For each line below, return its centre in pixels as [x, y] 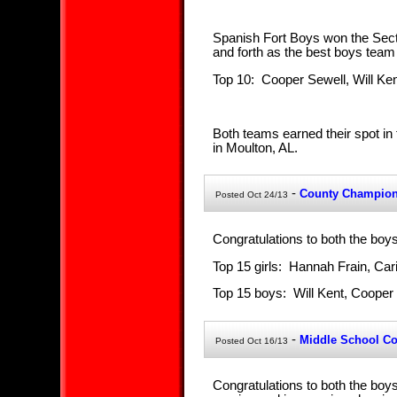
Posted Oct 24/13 [251, 195]
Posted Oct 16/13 [251, 341]
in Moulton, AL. [255, 148]
